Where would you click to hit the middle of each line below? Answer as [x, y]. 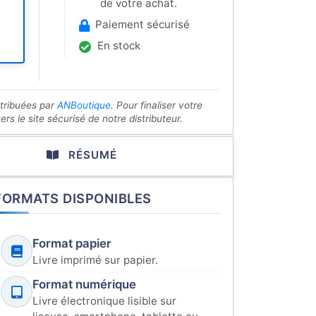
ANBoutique [84, 105]
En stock [119, 45]
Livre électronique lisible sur [104, 301]
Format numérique [84, 284]
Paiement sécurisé [142, 24]
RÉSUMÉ [91, 155]
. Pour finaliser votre [157, 105]
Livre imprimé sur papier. [95, 260]
